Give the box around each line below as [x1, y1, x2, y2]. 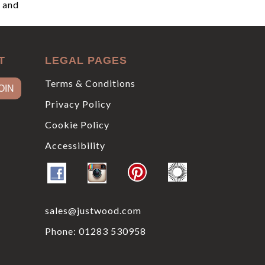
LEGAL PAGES [45, 54, 127, 66]
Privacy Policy [45, 98, 111, 109]
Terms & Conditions [45, 77, 135, 89]
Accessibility [45, 139, 105, 151]
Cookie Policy [45, 118, 109, 130]
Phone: [45, 225, 79, 237]
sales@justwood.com [45, 204, 141, 216]
